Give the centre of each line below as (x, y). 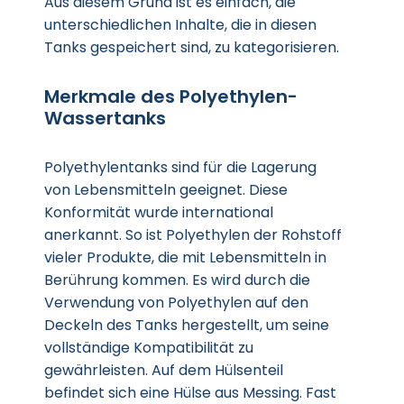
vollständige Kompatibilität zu (149, 348)
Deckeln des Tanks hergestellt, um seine (187, 325)
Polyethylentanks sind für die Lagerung (180, 167)
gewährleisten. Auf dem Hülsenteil (164, 370)
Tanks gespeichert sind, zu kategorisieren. (192, 47)
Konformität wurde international (159, 212)
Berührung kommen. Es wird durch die (177, 280)
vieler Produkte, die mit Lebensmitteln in (185, 257)
